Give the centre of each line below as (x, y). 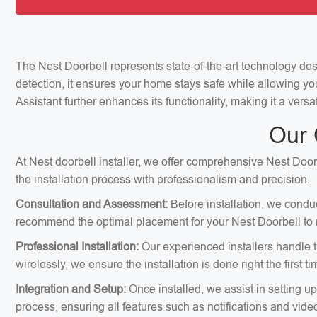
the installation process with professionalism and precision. (163, 179)
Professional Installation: (77, 247)
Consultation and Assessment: (92, 204)
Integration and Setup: (71, 289)
